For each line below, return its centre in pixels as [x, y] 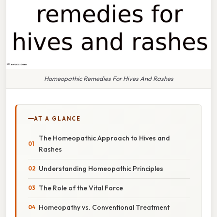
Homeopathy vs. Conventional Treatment [104, 207]
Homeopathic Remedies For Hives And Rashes [108, 78]
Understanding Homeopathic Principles [101, 168]
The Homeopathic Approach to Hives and [104, 138]
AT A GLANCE [57, 118]
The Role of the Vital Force [81, 188]
